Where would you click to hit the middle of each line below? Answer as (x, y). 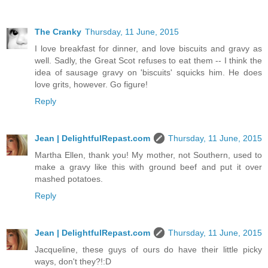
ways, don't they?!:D (73, 262)
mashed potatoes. (69, 179)
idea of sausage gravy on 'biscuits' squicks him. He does (148, 73)
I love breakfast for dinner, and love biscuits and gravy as (148, 49)
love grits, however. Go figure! (91, 85)
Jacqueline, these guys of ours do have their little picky (148, 250)
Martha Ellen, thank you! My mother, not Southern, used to (148, 155)
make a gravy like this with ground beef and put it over (148, 167)
